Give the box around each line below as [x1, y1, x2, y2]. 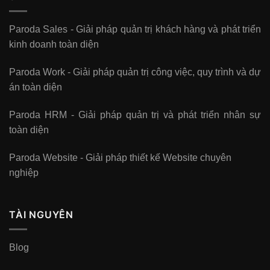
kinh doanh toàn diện [9, 39, 99, 50]
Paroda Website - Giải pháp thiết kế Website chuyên [9, 152, 231, 163]
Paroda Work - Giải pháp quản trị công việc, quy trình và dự [9, 67, 261, 78]
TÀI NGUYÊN [9, 208, 74, 221]
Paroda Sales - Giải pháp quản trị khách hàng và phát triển [9, 24, 261, 35]
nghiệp [9, 167, 39, 178]
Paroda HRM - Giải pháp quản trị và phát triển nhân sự [9, 110, 261, 121]
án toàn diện [9, 82, 62, 93]
